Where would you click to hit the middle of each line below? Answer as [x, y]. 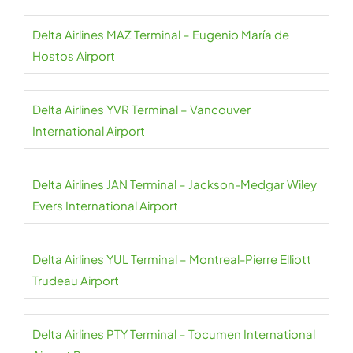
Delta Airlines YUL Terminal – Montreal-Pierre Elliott [172, 259]
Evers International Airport [105, 206]
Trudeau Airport [76, 281]
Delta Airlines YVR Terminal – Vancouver [141, 110]
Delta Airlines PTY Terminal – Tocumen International [174, 334]
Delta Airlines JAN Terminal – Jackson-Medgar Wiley [175, 184]
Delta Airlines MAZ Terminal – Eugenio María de [161, 35]
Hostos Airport [74, 56]
